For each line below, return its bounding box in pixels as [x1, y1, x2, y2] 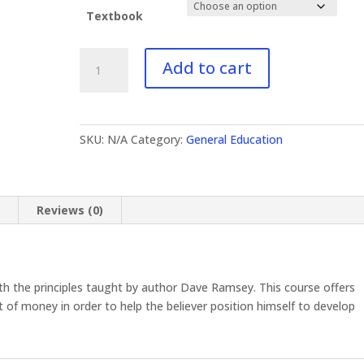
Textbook [86, 8, 144, 24]
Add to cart [162, 57, 253, 79]
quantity [79, 123, 123, 139]
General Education [186, 132, 284, 147]
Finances [79, 105, 126, 120]
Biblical [79, 86, 116, 102]
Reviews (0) [37, 202, 104, 218]
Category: [131, 132, 187, 147]
